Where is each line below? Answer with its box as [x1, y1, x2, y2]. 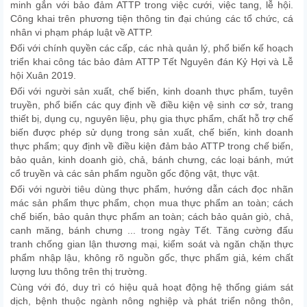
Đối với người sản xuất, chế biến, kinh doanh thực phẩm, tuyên [10, 86, 293, 97]
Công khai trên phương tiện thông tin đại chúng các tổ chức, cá [10, 13, 293, 24]
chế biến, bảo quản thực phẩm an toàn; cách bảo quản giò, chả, [10, 211, 293, 222]
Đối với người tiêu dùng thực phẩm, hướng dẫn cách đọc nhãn [10, 184, 293, 195]
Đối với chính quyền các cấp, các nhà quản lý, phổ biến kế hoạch [10, 42, 293, 53]
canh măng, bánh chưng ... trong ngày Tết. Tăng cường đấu [10, 225, 293, 236]
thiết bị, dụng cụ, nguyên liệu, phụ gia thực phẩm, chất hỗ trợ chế [10, 113, 293, 124]
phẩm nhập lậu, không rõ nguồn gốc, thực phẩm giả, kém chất [10, 252, 293, 263]
